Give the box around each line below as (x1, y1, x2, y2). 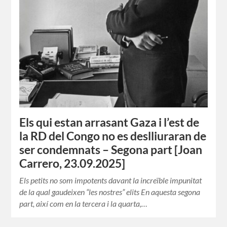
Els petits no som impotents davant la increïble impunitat (19, 175, 202, 185)
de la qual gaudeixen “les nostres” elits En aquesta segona (19, 187, 201, 197)
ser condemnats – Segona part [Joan (19, 143, 203, 157)
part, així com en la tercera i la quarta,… (19, 199, 148, 209)
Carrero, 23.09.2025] (19, 157, 126, 171)
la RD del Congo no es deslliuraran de (19, 129, 207, 143)
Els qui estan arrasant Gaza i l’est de (19, 116, 200, 130)
